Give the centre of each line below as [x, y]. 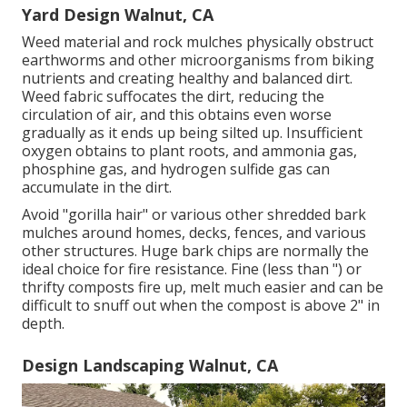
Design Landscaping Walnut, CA [150, 365]
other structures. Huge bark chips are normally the [195, 250]
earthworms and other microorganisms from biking [198, 60]
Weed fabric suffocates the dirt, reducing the [173, 96]
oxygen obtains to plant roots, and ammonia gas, [189, 150]
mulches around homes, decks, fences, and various [194, 232]
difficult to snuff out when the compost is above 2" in [201, 305]
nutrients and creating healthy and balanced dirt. [187, 78]
